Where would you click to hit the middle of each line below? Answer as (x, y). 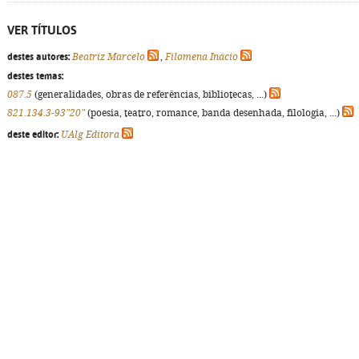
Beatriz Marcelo (109, 57)
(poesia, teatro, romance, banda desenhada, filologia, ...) (214, 113)
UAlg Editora (90, 135)
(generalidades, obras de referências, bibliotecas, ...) (151, 95)
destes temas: (35, 76)
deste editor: (33, 135)
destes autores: (38, 57)
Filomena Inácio (202, 57)
